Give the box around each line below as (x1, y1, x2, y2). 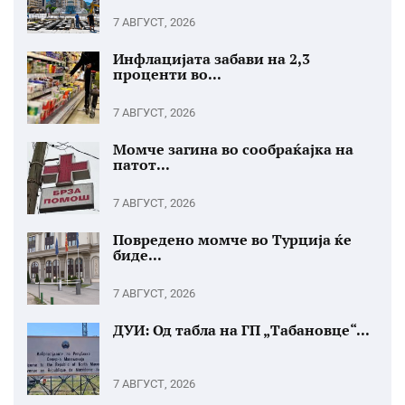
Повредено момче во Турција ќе (113, 229, 352, 250)
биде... (113, 244, 162, 265)
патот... (113, 154, 170, 174)
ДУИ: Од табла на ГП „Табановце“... (113, 319, 370, 340)
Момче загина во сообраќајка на (113, 138, 353, 159)
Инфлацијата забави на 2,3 (113, 48, 310, 69)
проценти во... (113, 63, 221, 84)
